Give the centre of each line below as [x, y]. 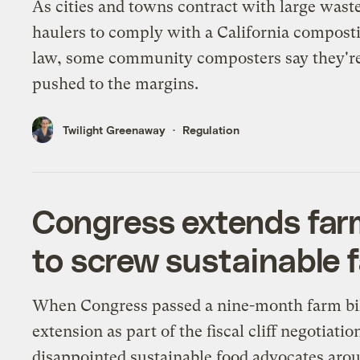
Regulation [211, 130]
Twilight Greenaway [115, 130]
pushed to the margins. [116, 84]
